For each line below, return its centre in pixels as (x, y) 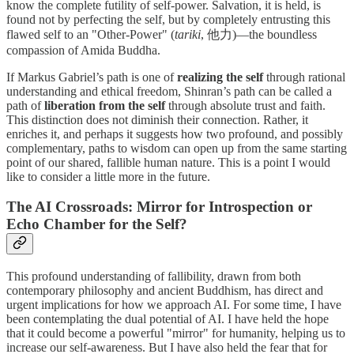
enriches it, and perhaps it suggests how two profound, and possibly (175, 134)
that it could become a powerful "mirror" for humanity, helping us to (176, 333)
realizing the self (220, 77)
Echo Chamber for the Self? (97, 224)
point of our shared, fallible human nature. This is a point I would (168, 162)
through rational (304, 77)
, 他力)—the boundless (259, 34)
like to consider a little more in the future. (108, 176)
